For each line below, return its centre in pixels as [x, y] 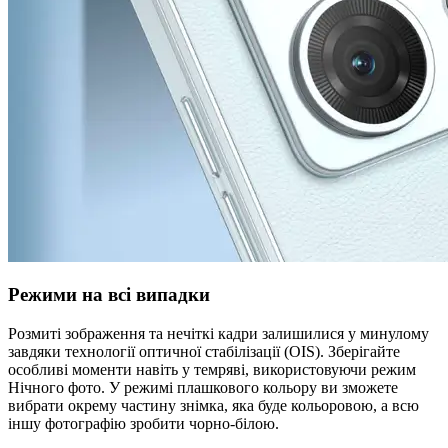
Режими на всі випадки [109, 295]
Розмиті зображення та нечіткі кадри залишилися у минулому [218, 334]
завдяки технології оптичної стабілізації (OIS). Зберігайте [204, 352]
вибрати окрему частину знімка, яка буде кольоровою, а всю [213, 406]
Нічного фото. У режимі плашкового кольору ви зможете [203, 388]
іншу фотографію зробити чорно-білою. [143, 424]
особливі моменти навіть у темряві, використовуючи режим [212, 370]
